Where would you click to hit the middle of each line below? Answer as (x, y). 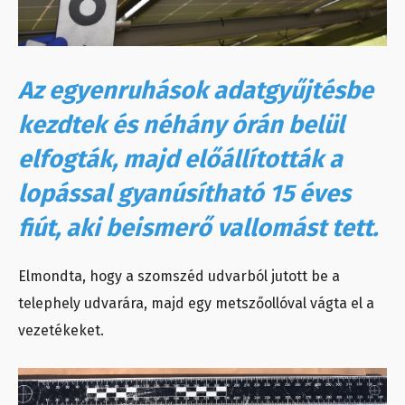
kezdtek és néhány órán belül (181, 125)
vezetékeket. (61, 331)
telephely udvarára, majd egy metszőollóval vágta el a (196, 304)
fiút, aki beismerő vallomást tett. (198, 228)
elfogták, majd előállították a (180, 160)
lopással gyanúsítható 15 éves (184, 194)
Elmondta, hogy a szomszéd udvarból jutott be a (179, 277)
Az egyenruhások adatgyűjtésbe (196, 91)
